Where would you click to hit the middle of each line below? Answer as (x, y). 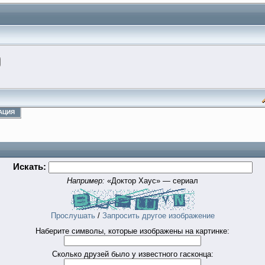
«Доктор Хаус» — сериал (153, 181)
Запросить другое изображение (158, 216)
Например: (87, 181)
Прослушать (73, 216)
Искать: (29, 167)
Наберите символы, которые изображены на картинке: (132, 231)
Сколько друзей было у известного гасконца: (132, 254)
